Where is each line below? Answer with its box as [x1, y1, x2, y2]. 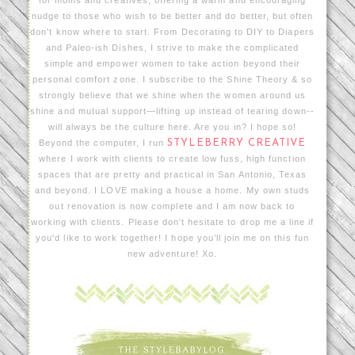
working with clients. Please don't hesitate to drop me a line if [30, 216, 315, 227]
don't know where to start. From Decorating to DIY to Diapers [30, 26, 315, 36]
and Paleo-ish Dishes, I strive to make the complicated [45, 42, 300, 52]
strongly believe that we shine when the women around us [38, 90, 307, 100]
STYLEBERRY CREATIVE [167, 137, 306, 148]
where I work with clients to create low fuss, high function [39, 153, 306, 163]
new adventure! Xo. [128, 248, 217, 258]
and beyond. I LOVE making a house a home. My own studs [34, 185, 311, 195]
